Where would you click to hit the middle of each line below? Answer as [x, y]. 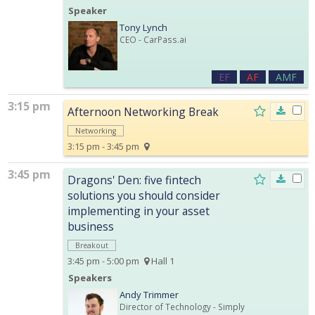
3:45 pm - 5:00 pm [103, 261]
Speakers [90, 277]
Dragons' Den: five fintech [134, 180]
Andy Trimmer [149, 294]
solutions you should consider [144, 195]
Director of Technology [165, 306]
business [91, 226]
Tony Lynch [143, 27]
